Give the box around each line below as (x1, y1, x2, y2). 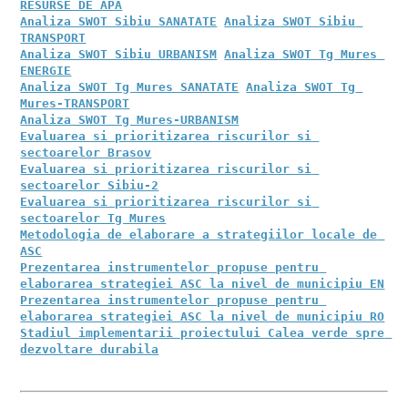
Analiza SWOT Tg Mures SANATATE (20, 80, 240, 94)
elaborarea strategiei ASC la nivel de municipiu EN (20, 277, 385, 291)
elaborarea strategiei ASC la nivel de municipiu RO (20, 310, 385, 323)
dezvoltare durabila (20, 342, 159, 356)
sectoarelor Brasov (20, 146, 152, 159)
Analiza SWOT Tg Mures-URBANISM (20, 113, 240, 127)
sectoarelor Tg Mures (20, 211, 167, 225)
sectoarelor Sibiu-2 (20, 178, 159, 192)
